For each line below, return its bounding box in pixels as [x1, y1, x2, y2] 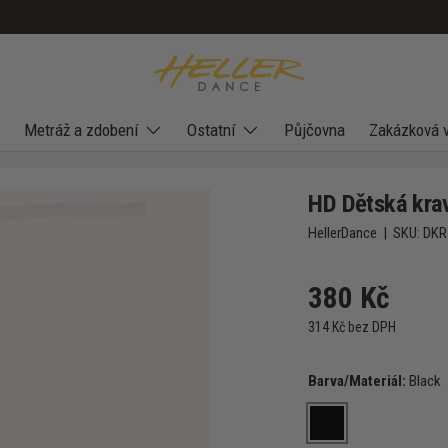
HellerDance [308, 224, 378, 242]
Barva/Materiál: [308, 372, 410, 390]
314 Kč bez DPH [308, 319, 397, 335]
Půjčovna [284, 120, 345, 140]
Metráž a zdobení [24, 120, 138, 140]
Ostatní [187, 120, 235, 140]
